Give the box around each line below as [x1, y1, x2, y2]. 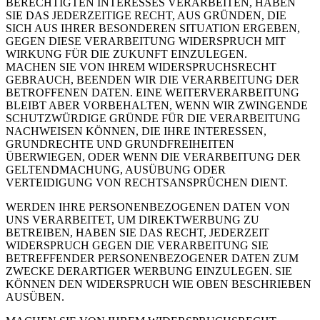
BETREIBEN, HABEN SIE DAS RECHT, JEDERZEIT [6, 226, 269, 239]
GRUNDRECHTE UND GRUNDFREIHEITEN [6, 137, 234, 150]
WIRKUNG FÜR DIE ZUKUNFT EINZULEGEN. [6, 47, 247, 60]
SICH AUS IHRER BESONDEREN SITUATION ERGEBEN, [6, 21, 300, 34]
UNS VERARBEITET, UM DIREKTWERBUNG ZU [6, 213, 259, 226]
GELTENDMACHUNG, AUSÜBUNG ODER [6, 163, 226, 176]
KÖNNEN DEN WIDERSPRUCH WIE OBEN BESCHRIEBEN [6, 277, 311, 290]
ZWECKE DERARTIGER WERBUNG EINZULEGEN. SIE [6, 264, 292, 277]
